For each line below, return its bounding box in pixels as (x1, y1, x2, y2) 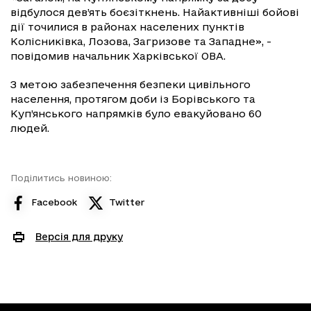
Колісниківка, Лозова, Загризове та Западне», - (10, 35, 271, 47)
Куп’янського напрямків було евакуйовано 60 (10, 107, 262, 119)
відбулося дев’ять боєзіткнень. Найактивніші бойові (10, 6, 299, 18)
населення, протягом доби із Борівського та (10, 92, 255, 105)
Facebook (31, 197, 77, 208)
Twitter (109, 197, 144, 208)
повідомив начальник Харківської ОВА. (10, 49, 228, 62)
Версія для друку (35, 231, 123, 243)
